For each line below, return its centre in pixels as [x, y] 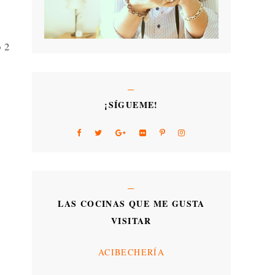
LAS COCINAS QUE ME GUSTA [131, 204]
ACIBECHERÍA [131, 252]
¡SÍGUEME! [131, 105]
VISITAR [131, 221]
